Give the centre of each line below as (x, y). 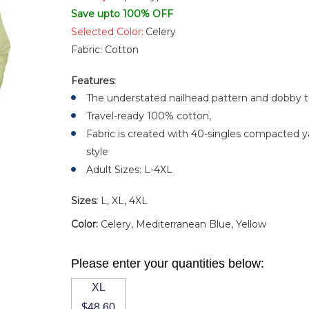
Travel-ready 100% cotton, (149, 116)
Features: (95, 81)
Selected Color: (108, 32)
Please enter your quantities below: (168, 263)
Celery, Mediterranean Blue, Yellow (184, 224)
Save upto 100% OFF (122, 14)
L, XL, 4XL (124, 201)
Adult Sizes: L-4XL (130, 170)
